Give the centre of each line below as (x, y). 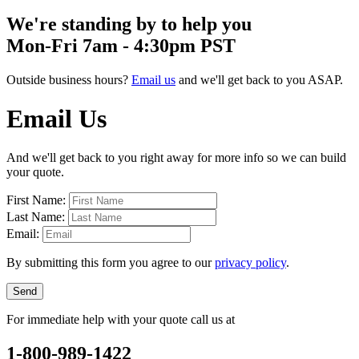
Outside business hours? (69, 79)
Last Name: (37, 217)
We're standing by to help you (129, 24)
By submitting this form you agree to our (111, 263)
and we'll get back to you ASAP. (259, 79)
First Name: (38, 200)
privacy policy (250, 263)
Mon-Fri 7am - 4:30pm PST (121, 45)
